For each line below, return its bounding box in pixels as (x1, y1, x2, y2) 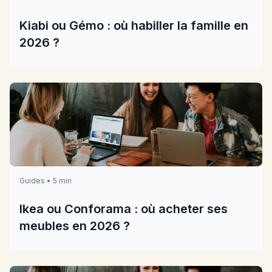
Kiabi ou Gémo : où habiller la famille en (19, 18, 248, 33)
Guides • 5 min (19, 176, 72, 186)
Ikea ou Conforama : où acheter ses (19, 202, 228, 217)
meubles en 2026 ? (19, 219, 130, 234)
